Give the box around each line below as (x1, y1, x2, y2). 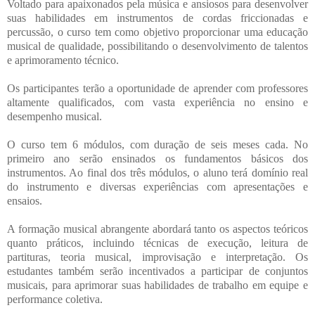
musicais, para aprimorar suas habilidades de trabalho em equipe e (7, 279, 308, 292)
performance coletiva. (7, 293, 103, 306)
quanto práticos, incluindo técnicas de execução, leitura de (7, 237, 308, 250)
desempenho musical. (7, 110, 102, 123)
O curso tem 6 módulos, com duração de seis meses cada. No (7, 139, 308, 151)
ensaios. (7, 195, 42, 207)
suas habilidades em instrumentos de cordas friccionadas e (7, 12, 308, 25)
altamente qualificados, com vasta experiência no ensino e (7, 96, 308, 109)
